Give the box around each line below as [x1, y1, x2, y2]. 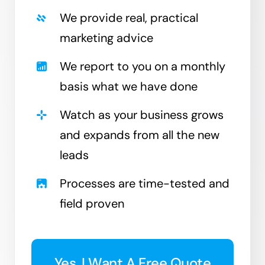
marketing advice [60, 30, 154, 46]
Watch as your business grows [60, 106, 224, 122]
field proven [60, 195, 125, 211]
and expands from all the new [60, 127, 220, 143]
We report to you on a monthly [60, 58, 226, 74]
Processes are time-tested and [60, 175, 230, 191]
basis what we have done [60, 78, 198, 94]
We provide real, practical [60, 9, 199, 25]
